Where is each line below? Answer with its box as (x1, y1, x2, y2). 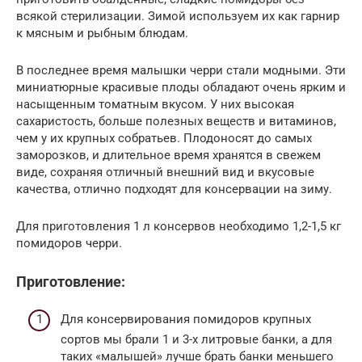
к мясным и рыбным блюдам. (16, 25, 188, 40)
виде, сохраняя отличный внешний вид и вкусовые (16, 164, 314, 179)
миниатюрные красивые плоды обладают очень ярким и (16, 79, 346, 95)
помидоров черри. (16, 235, 122, 250)
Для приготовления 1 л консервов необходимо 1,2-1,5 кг (16, 218, 341, 234)
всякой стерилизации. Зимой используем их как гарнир (16, 8, 339, 23)
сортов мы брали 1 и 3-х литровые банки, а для (61, 332, 332, 347)
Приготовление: (16, 272, 125, 290)
